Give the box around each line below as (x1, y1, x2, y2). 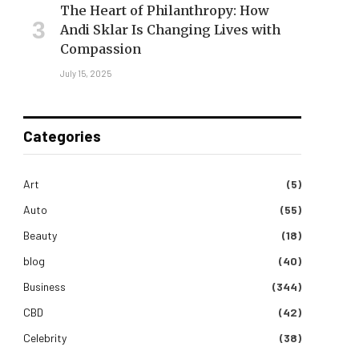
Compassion (60, 41, 141, 58)
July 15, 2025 (60, 68, 111, 79)
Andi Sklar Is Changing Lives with (60, 22, 280, 38)
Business (23, 280, 66, 294)
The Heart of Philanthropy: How (60, 2, 269, 19)
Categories (23, 127, 101, 146)
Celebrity (23, 331, 67, 345)
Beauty (23, 228, 57, 243)
